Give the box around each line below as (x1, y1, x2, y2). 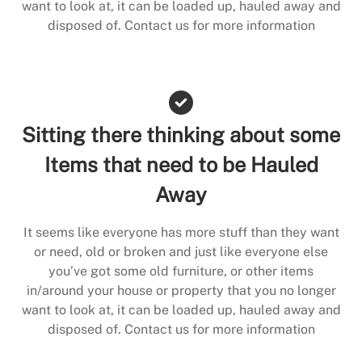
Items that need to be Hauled (44, 152, 318, 177)
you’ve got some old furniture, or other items (48, 263, 314, 279)
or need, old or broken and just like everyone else (34, 243, 328, 259)
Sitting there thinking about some (22, 122, 340, 147)
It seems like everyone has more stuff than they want (23, 224, 339, 240)
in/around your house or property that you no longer (26, 282, 336, 298)
